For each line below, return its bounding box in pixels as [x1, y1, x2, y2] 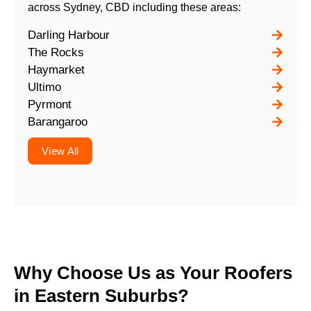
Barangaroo [28, 115, 88, 128]
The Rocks [28, 45, 85, 59]
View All [42, 144, 79, 157]
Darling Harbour [28, 28, 110, 42]
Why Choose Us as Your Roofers [14, 262, 292, 283]
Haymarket [28, 62, 85, 76]
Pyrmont [28, 97, 72, 111]
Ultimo [28, 80, 62, 94]
